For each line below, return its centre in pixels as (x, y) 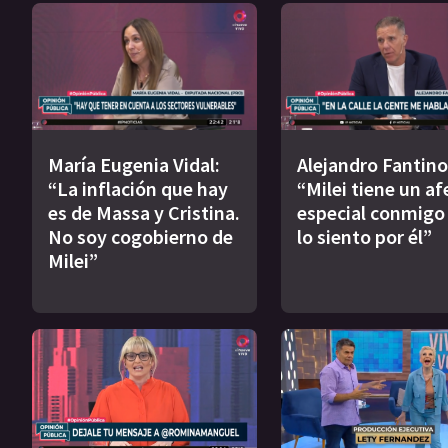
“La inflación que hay (138, 188)
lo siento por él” (364, 236)
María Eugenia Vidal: (134, 164)
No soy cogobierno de (140, 236)
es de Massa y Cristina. (144, 212)
